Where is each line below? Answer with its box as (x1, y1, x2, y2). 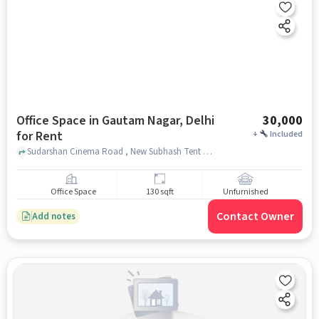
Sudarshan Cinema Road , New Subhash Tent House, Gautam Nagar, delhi (202, 145, 212, 158)
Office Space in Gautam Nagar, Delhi (16, 112, 214, 130)
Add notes (31, 209, 75, 223)
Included (270, 128, 303, 140)
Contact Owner (216, 209, 295, 224)
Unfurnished (222, 186, 268, 199)
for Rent (16, 127, 63, 145)
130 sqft (145, 186, 174, 199)
